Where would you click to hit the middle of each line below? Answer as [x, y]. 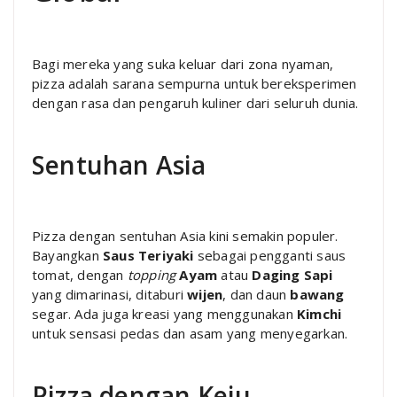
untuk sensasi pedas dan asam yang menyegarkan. [190, 333]
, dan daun [257, 294]
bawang [317, 294]
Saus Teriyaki [148, 255]
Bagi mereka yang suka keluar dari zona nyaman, [183, 64]
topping [152, 275]
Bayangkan [67, 255]
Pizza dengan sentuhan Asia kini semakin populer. [185, 236]
